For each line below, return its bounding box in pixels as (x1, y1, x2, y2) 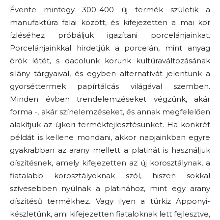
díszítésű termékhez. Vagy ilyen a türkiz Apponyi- (10, 196, 210, 206)
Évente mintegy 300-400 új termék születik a (10, 5, 210, 14)
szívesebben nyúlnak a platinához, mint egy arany (10, 184, 210, 193)
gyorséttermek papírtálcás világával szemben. (10, 82, 210, 91)
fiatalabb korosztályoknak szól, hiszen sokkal (10, 171, 210, 180)
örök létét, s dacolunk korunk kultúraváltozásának (10, 56, 210, 65)
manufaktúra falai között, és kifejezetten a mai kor (10, 18, 210, 27)
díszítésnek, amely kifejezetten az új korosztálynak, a (10, 158, 210, 167)
